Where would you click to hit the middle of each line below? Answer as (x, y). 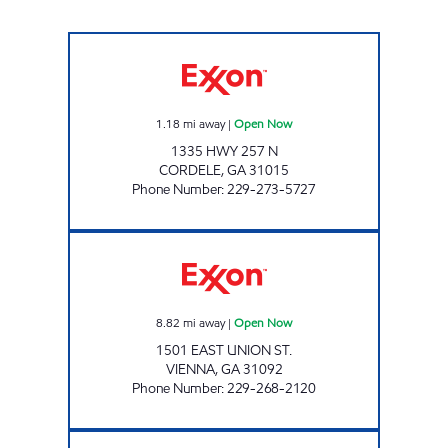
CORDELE (190, 170)
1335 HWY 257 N (224, 151)
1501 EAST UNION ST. (224, 350)
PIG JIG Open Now (269, 239)
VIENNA (190, 369)
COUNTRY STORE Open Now (295, 40)
